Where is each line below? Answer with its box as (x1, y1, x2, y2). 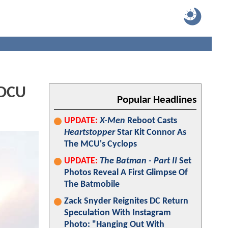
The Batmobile (64, 180, 120, 189)
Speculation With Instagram (64, 208, 171, 218)
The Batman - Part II (100, 156, 177, 166)
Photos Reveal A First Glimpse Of (64, 168, 188, 178)
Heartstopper (64, 128, 115, 137)
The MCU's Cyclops (64, 139, 137, 149)
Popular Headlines (117, 95, 196, 105)
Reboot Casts (125, 116, 177, 126)
